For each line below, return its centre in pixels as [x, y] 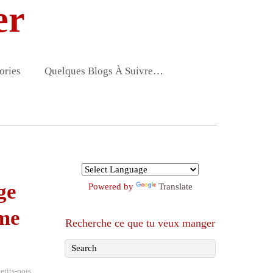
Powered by [112, 187]
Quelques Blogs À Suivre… [104, 71]
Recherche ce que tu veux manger [140, 223]
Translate [175, 187]
